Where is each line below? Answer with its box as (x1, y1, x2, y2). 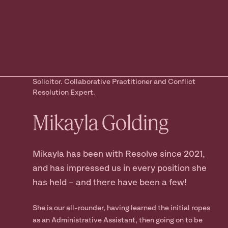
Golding (102, 109, 168, 136)
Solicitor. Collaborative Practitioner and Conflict (33, 78, 195, 85)
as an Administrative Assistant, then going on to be (33, 217, 203, 224)
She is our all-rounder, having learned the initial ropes (33, 205, 210, 212)
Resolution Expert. (33, 89, 95, 96)
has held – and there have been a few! (33, 178, 187, 187)
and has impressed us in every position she (33, 164, 207, 173)
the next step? (86, 30, 159, 45)
